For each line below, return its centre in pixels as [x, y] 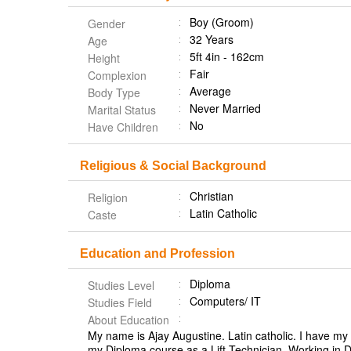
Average [210, 91]
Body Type [114, 92]
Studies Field [120, 302]
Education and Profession [157, 253]
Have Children [123, 127]
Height [104, 58]
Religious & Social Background [173, 166]
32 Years [212, 39]
